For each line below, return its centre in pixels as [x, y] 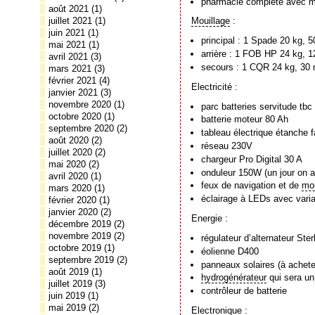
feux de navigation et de [252, 186]
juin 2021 [67, 33]
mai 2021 [67, 45]
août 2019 [69, 272]
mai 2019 [67, 308]
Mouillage [211, 21]
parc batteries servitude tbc [257, 106]
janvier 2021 [73, 92]
